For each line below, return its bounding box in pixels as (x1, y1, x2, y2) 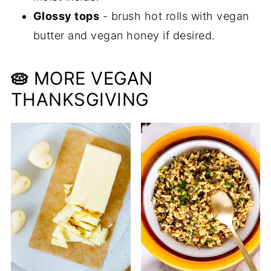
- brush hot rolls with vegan (99, 10, 249, 22)
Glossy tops (33, 10, 100, 22)
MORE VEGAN (28, 68, 153, 89)
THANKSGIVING (10, 89, 149, 110)
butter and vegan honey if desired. (33, 29, 215, 42)
